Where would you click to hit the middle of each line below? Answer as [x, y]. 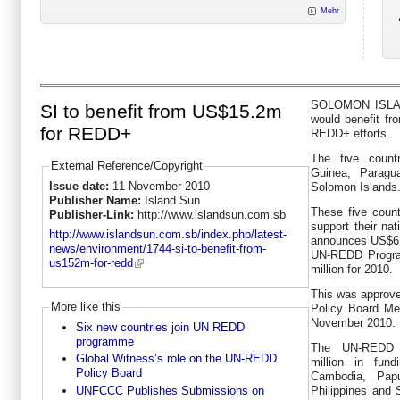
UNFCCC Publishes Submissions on [170, 390]
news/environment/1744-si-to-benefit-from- [157, 249]
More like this [85, 307]
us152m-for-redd [91, 263]
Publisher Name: [96, 200]
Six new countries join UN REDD [160, 327]
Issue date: [80, 186]
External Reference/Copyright [126, 166]
